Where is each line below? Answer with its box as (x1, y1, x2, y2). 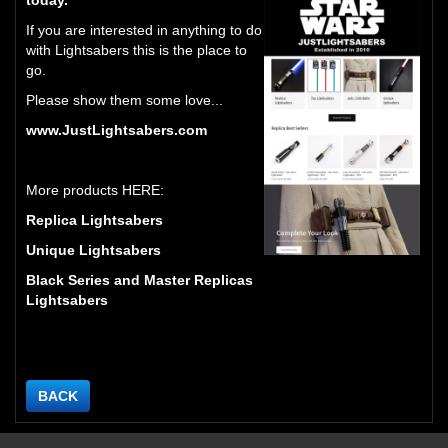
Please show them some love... (26, 91, 223, 108)
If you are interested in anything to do (26, 21, 262, 38)
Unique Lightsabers (26, 241, 161, 258)
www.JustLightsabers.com (26, 121, 207, 138)
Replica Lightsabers (26, 211, 163, 228)
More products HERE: (26, 181, 164, 198)
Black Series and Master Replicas (26, 271, 253, 288)
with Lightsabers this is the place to (26, 41, 247, 58)
